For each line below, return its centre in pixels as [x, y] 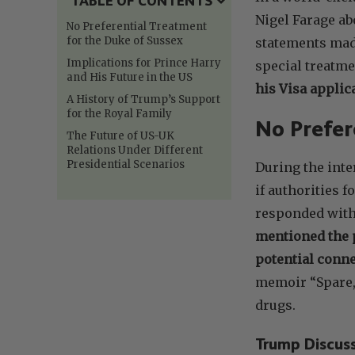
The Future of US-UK [120, 136]
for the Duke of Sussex [125, 40]
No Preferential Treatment [137, 26]
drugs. [275, 305]
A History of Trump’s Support [143, 99]
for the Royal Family [119, 113]
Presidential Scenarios [126, 164]
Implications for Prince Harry [144, 63]
